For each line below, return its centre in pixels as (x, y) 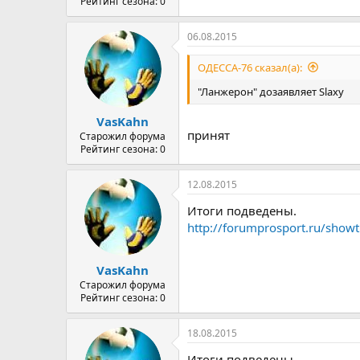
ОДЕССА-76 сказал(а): (250, 67)
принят (209, 135)
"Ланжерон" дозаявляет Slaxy (271, 91)
